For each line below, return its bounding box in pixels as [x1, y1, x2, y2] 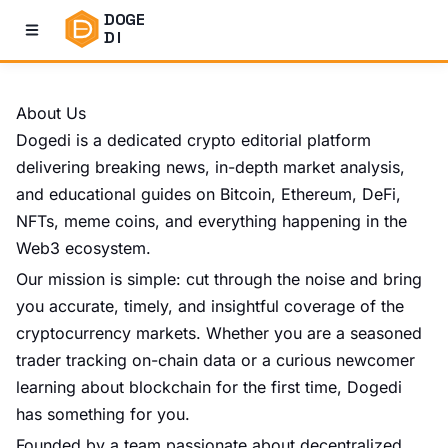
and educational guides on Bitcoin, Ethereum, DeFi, [16, 184, 401, 204]
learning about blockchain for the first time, [16, 377, 342, 397]
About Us [16, 103, 86, 123]
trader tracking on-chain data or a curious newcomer [16, 350, 415, 370]
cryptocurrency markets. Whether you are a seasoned [16, 323, 422, 343]
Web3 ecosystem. [16, 238, 151, 258]
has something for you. [16, 404, 190, 424]
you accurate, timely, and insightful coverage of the [16, 296, 404, 316]
